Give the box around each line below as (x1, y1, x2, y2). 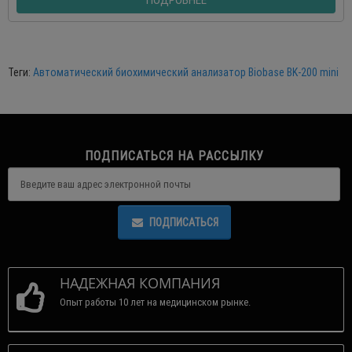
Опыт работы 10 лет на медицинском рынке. (60, 295, 251, 310)
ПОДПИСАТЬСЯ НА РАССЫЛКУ (84, 148, 264, 164)
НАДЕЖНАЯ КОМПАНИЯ (60, 273, 220, 293)
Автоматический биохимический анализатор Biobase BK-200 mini (33, 65, 339, 80)
